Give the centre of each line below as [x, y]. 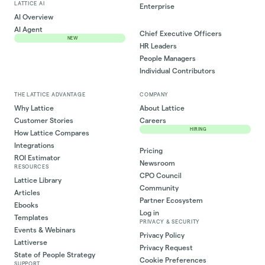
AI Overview [34, 17]
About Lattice [162, 108]
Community [159, 188]
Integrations [35, 145]
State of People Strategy [55, 254]
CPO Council [161, 175]
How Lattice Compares [52, 132]
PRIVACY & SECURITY [170, 222]
